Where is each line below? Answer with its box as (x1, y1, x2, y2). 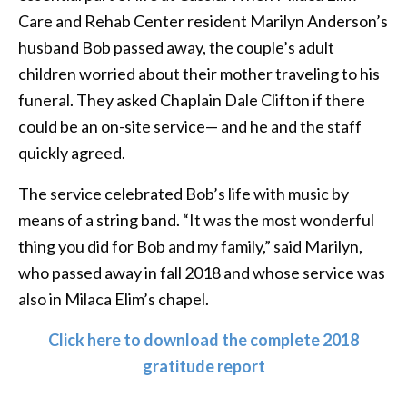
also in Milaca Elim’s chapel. (18, 288, 209, 309)
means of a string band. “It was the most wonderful (18, 209, 374, 230)
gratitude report (142, 355, 265, 376)
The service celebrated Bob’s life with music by (18, 183, 349, 203)
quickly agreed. (18, 142, 125, 163)
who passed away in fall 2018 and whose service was (18, 262, 385, 283)
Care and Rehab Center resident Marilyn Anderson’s (18, 10, 388, 31)
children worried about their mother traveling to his (18, 63, 380, 84)
